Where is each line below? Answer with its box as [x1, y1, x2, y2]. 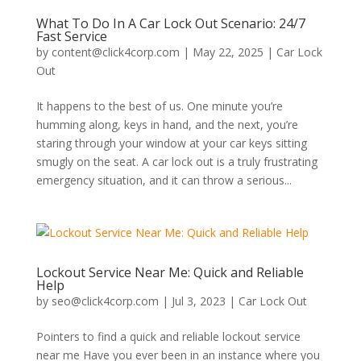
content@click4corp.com [51, 44, 180, 60]
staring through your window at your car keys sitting [35, 135, 307, 151]
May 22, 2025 [192, 44, 263, 60]
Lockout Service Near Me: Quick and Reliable [35, 263, 304, 281]
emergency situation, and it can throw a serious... [35, 172, 292, 188]
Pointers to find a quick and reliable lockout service [35, 328, 301, 344]
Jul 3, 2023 [171, 293, 226, 309]
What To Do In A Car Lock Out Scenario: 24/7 [35, 14, 305, 32]
